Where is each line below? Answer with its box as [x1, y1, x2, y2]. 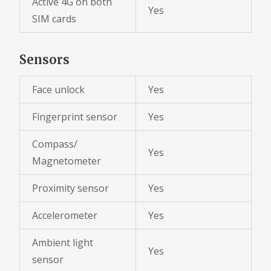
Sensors [19, 52, 70, 68]
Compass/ [32, 137, 77, 151]
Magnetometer [32, 154, 101, 168]
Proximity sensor [32, 181, 109, 195]
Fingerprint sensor [32, 109, 117, 123]
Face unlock [32, 82, 85, 96]
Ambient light [32, 235, 93, 249]
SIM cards [32, 12, 76, 26]
